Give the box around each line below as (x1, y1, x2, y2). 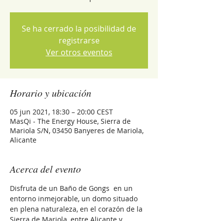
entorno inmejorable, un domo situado (10, 194, 140, 203)
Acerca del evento (10, 162, 81, 175)
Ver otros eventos (45, 47, 112, 58)
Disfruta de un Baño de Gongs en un (10, 184, 135, 193)
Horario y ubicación (10, 86, 91, 99)
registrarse (58, 35, 100, 46)
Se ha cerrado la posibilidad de (22, 23, 136, 34)
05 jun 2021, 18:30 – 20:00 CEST (10, 107, 113, 116)
